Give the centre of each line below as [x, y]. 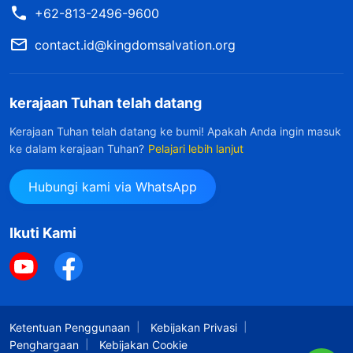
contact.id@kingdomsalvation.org [135, 45]
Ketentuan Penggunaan [70, 328]
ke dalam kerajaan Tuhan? [77, 149]
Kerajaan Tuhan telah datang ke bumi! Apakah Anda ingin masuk [175, 132]
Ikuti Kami [43, 233]
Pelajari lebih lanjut [196, 149]
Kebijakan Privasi [194, 328]
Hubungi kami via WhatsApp [113, 187]
